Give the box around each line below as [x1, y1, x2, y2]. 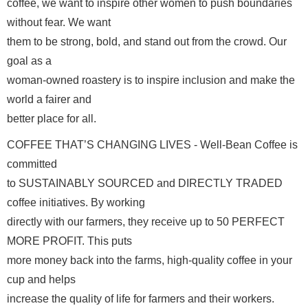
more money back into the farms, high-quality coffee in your [7, 254, 292, 266]
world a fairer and [7, 93, 91, 105]
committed [7, 157, 57, 170]
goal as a [7, 54, 52, 67]
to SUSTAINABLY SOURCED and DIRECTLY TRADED [7, 177, 283, 189]
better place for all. [7, 112, 102, 124]
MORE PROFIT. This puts [7, 234, 132, 247]
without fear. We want [7, 16, 111, 28]
